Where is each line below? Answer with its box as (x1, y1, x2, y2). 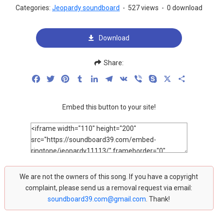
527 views (127, 4, 159, 12)
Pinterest (70, 74, 102, 83)
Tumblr (85, 74, 108, 83)
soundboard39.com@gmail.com (48, 195, 146, 203)
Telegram (114, 74, 146, 83)
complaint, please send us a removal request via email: (25, 184, 193, 192)
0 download (166, 4, 202, 12)
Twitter (55, 74, 80, 83)
